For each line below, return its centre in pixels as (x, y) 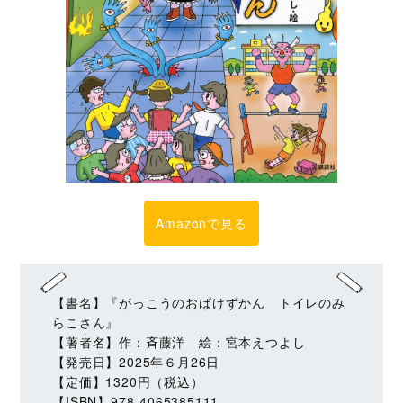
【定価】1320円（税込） (128, 381)
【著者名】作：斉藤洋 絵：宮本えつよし (179, 341)
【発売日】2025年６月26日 (136, 361)
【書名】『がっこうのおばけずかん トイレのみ (199, 302)
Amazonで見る (201, 224)
